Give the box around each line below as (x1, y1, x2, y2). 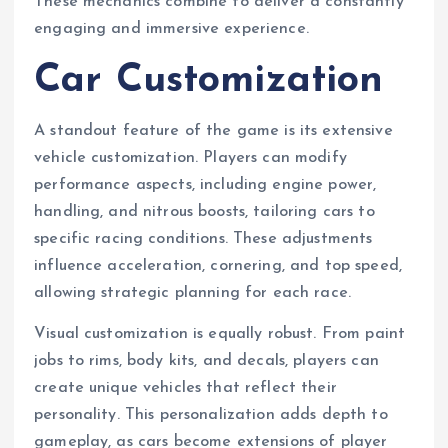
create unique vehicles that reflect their (34, 380, 337, 397)
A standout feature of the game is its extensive (34, 123, 393, 140)
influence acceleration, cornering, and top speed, (34, 258, 402, 275)
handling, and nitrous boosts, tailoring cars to (34, 204, 375, 221)
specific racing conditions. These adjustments (34, 231, 373, 248)
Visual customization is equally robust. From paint (34, 326, 406, 343)
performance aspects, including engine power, (34, 177, 377, 194)
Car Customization (34, 61, 384, 102)
